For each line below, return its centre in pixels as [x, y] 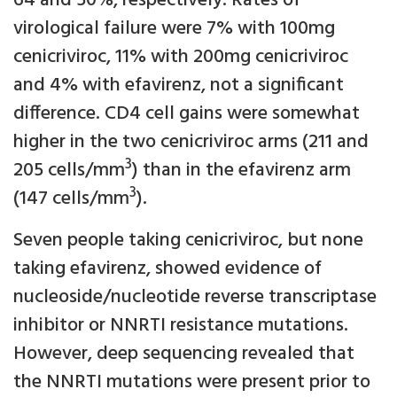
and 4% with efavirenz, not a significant [179, 86]
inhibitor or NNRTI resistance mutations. [181, 326]
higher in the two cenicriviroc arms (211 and [191, 143]
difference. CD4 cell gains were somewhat [187, 114]
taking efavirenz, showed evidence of [167, 269]
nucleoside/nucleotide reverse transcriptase [195, 298]
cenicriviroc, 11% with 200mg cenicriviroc [181, 58]
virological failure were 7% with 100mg [174, 29]
